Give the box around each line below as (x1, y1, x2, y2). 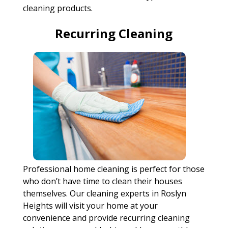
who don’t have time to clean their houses (22, 176, 182, 187)
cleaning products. (22, 3, 93, 14)
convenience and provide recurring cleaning (22, 212, 190, 223)
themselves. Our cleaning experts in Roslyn (22, 188, 186, 199)
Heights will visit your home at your (22, 200, 158, 211)
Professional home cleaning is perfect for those (22, 163, 205, 175)
